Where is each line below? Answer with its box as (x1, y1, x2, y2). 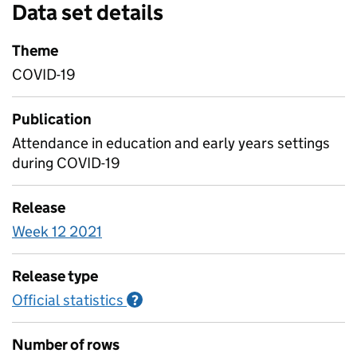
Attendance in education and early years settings (12, 134, 330, 152)
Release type (12, 267, 98, 285)
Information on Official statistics (146, 291, 355, 309)
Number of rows (12, 335, 120, 354)
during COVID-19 (12, 154, 120, 172)
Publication (12, 110, 92, 128)
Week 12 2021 (12, 222, 102, 241)
